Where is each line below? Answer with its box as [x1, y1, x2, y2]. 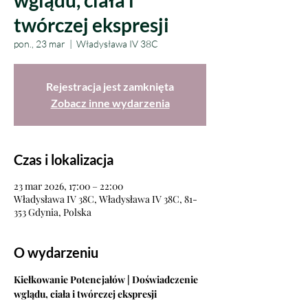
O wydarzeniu [14, 244, 98, 261]
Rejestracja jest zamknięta [46, 80, 174, 93]
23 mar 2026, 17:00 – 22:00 [14, 179, 123, 192]
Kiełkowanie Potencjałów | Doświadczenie [14, 273, 200, 286]
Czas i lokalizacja [14, 151, 113, 168]
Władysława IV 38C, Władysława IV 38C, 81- [14, 192, 197, 206]
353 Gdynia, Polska [14, 206, 91, 219]
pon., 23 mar [14, 38, 65, 49]
